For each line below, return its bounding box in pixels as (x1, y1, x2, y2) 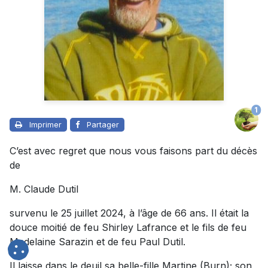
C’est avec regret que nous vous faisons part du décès (10, 145, 257, 157)
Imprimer (29, 120, 62, 130)
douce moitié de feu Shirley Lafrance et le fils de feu (10, 221, 246, 234)
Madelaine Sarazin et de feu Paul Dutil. (10, 236, 185, 248)
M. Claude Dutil (10, 183, 78, 196)
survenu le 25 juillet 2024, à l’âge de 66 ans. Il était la (10, 207, 249, 220)
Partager (87, 120, 119, 130)
